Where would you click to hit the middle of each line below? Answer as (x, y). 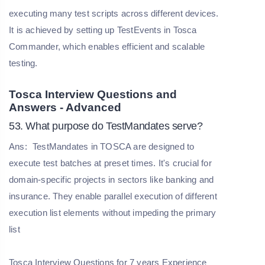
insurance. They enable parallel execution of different (113, 196)
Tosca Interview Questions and (93, 94)
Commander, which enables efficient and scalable (107, 46)
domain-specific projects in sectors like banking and (112, 179)
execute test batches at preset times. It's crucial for (110, 163)
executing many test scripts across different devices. (114, 13)
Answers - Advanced (65, 107)
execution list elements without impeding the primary (113, 212)
